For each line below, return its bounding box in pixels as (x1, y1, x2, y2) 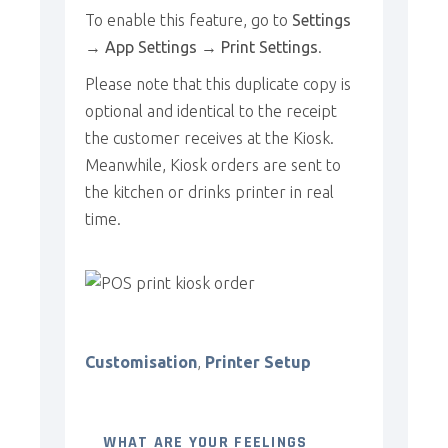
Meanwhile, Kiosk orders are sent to (85, 156, 342, 174)
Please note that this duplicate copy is (85, 75, 352, 93)
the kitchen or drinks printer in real (85, 183, 335, 201)
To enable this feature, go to (85, 11, 293, 29)
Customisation (85, 353, 198, 372)
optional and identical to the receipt (85, 102, 338, 120)
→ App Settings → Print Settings (85, 38, 319, 56)
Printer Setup (205, 353, 312, 372)
